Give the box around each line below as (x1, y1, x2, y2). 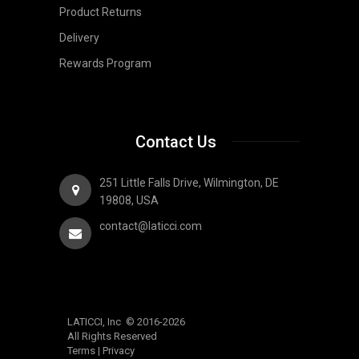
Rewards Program (59, 56, 151, 70)
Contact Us (135, 131, 216, 151)
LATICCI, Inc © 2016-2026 (67, 315, 200, 328)
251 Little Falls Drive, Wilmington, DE (99, 175, 279, 189)
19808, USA (99, 193, 159, 207)
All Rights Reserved (67, 329, 164, 342)
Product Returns (59, 5, 142, 18)
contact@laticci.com (99, 219, 202, 232)
